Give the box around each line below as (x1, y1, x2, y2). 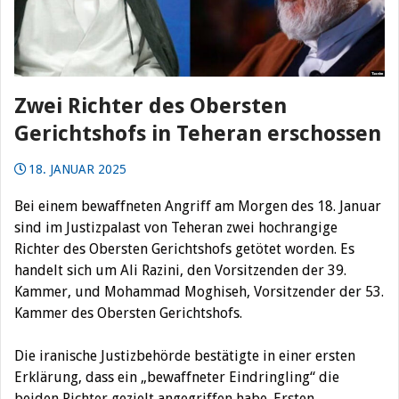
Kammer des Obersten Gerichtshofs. (14, 304, 242, 322)
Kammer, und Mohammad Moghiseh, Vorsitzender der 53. (14, 282, 384, 300)
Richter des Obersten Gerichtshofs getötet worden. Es (14, 240, 354, 257)
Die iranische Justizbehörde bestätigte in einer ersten (14, 346, 355, 364)
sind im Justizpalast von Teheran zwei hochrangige (14, 218, 338, 236)
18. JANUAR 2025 (28, 161, 126, 176)
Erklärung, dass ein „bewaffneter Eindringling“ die (14, 368, 339, 386)
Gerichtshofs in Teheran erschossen (14, 120, 381, 146)
